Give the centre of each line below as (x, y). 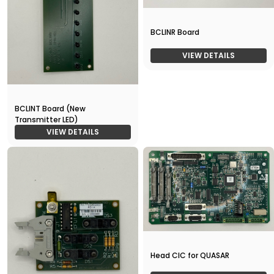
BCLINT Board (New (50, 108)
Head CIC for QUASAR (190, 255)
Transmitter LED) (46, 119)
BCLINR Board (175, 32)
